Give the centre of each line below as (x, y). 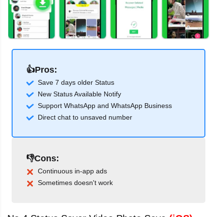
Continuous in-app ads (72, 171)
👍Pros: (42, 70)
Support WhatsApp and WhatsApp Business (105, 106)
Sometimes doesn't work (75, 183)
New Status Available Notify (79, 94)
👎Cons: (43, 159)
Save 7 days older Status (76, 83)
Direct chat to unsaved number (85, 117)
